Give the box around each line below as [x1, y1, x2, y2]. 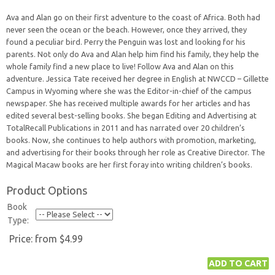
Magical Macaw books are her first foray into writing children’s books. [6, 160, 252, 169]
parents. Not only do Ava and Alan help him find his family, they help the [6, 50, 259, 58]
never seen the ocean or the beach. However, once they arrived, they [6, 25, 247, 34]
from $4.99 [35, 233, 83, 244]
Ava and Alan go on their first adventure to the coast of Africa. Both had [6, 13, 260, 21]
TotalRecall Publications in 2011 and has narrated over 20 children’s [6, 123, 245, 132]
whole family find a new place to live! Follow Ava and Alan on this [6, 62, 234, 71]
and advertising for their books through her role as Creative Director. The [6, 148, 265, 157]
